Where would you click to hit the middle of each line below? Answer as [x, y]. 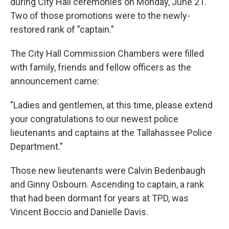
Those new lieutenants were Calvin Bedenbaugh [108, 171]
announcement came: [55, 81]
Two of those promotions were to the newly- [100, 16]
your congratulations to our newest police [94, 119]
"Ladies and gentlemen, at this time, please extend [111, 105]
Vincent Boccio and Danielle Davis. [79, 212]
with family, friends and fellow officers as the [101, 67]
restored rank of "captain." [62, 30]
